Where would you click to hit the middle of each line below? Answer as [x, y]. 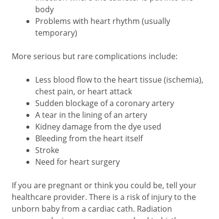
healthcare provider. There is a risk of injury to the [104, 197]
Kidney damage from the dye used [98, 127]
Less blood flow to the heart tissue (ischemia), [119, 80]
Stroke [47, 150]
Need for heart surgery [77, 162]
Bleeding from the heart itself [89, 138]
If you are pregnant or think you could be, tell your [104, 185]
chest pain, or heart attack [84, 91]
